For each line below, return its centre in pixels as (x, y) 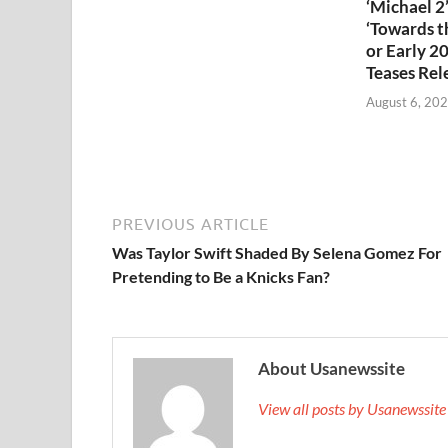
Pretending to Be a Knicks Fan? (221, 276)
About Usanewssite (331, 368)
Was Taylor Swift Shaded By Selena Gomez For (277, 252)
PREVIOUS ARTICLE (190, 223)
